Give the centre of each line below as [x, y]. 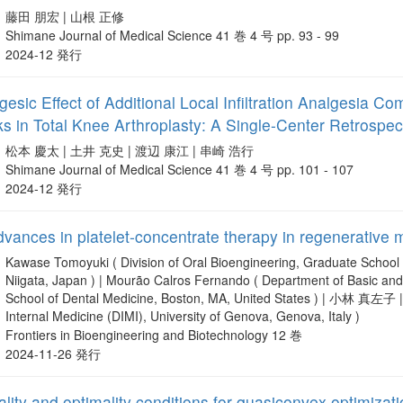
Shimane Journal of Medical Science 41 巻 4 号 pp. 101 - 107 [180, 170]
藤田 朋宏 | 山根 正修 [65, 17]
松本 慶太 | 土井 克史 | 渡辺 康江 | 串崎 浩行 [130, 151]
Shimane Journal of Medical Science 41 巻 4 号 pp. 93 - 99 [173, 36]
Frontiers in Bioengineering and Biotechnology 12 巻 [154, 335]
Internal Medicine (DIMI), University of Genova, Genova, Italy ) [183, 316]
